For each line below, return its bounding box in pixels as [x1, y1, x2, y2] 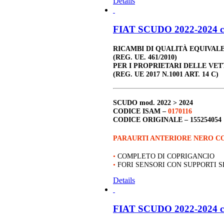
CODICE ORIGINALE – [113, 115, 190, 124]
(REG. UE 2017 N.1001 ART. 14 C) [113, 70, 218, 78]
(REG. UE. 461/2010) [113, 53, 177, 61]
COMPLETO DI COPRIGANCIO [117, 151, 214, 160]
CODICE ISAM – [113, 107, 168, 115]
